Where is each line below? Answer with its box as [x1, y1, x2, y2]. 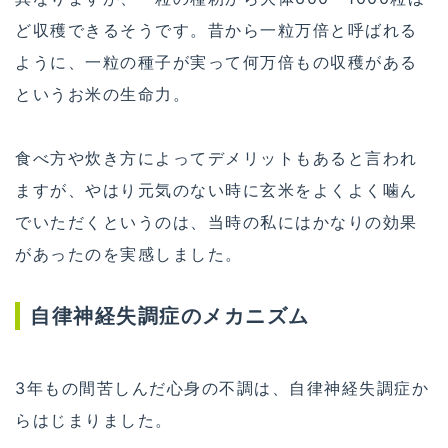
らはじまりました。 [15, 410, 173, 431]
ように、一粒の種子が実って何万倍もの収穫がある [15, 51, 418, 72]
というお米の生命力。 [15, 83, 190, 104]
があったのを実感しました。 [15, 243, 243, 264]
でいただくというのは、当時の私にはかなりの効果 [15, 211, 418, 232]
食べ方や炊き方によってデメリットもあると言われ [15, 147, 418, 168]
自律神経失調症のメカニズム [30, 303, 310, 328]
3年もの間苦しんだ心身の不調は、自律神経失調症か [15, 378, 429, 399]
